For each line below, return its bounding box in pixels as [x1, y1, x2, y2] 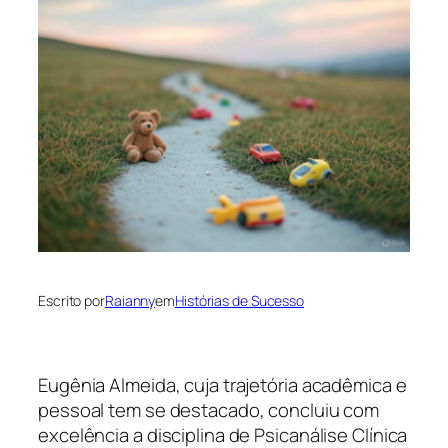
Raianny [104, 290, 156, 310]
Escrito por [38, 290, 105, 310]
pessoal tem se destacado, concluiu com [38, 397, 380, 424]
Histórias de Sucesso [175, 290, 305, 310]
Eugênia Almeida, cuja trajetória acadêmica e [38, 372, 407, 399]
